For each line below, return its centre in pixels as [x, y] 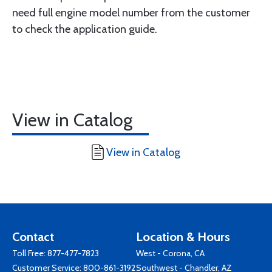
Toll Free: [30, 253]
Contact [33, 237]
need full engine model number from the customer [131, 13]
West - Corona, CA [170, 253]
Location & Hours [183, 237]
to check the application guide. [85, 29]
